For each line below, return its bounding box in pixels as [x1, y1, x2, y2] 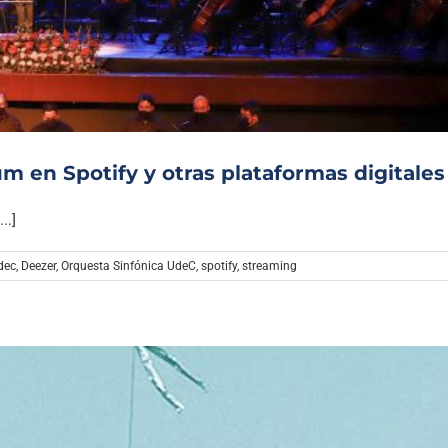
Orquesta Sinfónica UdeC [61, 259, 196, 274]
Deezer [21, 259, 56, 274]
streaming [242, 259, 297, 274]
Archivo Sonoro [164, 3, 285, 26]
